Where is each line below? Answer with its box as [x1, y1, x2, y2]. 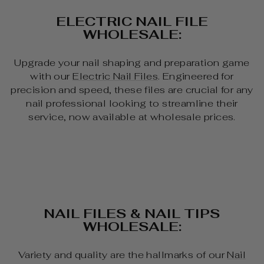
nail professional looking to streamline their [26, 97, 238, 110]
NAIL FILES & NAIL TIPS [44, 205, 220, 223]
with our [30, 70, 73, 83]
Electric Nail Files [72, 70, 158, 83]
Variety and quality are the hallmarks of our [18, 248, 227, 262]
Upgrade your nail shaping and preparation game [14, 56, 250, 70]
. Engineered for [157, 70, 234, 83]
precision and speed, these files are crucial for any [11, 83, 253, 97]
